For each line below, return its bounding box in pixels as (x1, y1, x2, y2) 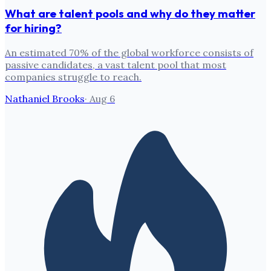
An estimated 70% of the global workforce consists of (5, 46, 253, 59)
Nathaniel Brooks (5, 92, 85, 105)
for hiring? (5, 20, 62, 35)
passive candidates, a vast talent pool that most (5, 58, 226, 71)
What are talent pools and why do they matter (5, 5, 255, 21)
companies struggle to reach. (5, 70, 142, 83)
